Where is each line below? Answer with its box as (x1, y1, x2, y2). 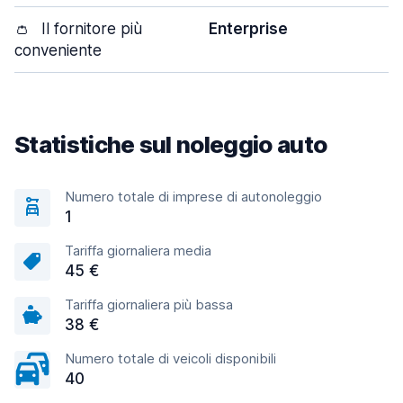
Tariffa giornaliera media (65, 242, 211, 259)
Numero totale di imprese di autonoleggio (65, 188, 322, 205)
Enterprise (209, 20, 288, 38)
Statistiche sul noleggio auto (14, 130, 327, 158)
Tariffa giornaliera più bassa (65, 296, 233, 313)
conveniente (14, 41, 102, 59)
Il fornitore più (37, 20, 142, 38)
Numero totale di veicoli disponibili (65, 350, 276, 367)
